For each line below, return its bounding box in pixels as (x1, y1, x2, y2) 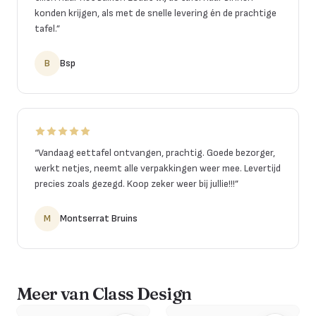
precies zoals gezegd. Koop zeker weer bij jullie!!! (35, 177, 235, 190)
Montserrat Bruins (60, 212, 138, 224)
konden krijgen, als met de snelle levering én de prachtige (35, 6, 276, 19)
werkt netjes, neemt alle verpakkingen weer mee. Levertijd (35, 162, 281, 174)
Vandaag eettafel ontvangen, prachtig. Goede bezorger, (38, 146, 275, 159)
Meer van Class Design (17, 283, 192, 304)
